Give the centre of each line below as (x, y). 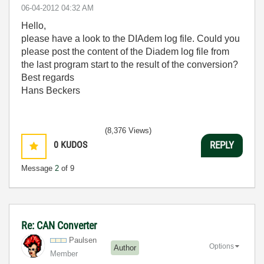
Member (64, 253)
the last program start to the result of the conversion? (130, 64)
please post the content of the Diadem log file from (125, 51)
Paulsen (83, 240)
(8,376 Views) (128, 130)
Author (125, 248)
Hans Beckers (51, 90)
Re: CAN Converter (59, 225)
